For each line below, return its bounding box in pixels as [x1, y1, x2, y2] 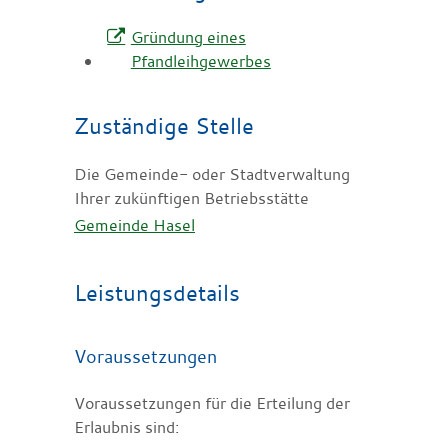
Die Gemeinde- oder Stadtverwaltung [74, 162, 350, 185]
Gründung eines [130, 25, 246, 48]
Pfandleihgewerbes [130, 49, 271, 72]
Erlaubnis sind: [74, 415, 179, 438]
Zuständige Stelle [74, 110, 254, 140]
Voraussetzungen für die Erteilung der [74, 391, 350, 414]
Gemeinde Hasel [74, 213, 195, 236]
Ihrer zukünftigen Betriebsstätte [74, 186, 309, 209]
